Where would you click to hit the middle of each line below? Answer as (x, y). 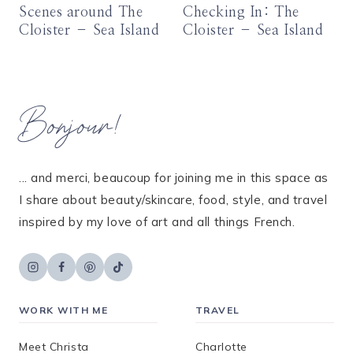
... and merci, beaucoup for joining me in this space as (174, 178)
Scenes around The (81, 13)
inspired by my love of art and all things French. (157, 222)
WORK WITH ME (64, 310)
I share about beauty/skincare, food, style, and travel (173, 200)
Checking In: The (241, 13)
